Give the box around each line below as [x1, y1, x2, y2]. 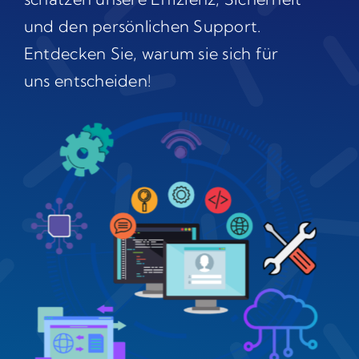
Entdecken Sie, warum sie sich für [23, 43, 279, 64]
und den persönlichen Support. [23, 16, 261, 37]
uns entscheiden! [23, 71, 151, 91]
